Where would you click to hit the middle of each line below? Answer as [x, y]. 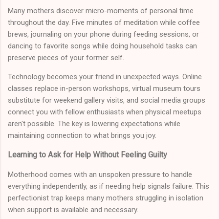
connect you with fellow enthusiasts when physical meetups [105, 112]
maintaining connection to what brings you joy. [82, 136]
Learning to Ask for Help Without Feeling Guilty [88, 155]
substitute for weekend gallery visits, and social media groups [107, 100]
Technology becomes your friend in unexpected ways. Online [105, 77]
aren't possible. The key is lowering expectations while [94, 124]
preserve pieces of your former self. [66, 58]
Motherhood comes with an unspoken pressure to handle [100, 175]
